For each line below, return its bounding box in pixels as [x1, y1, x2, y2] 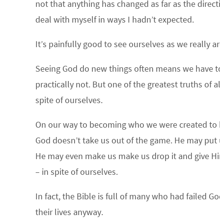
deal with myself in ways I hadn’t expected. [35, 14, 194, 25]
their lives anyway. [35, 206, 103, 218]
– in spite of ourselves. [35, 166, 118, 177]
